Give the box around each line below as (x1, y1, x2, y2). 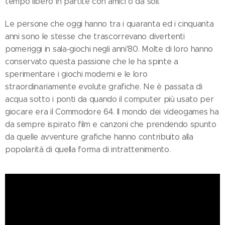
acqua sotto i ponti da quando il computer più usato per (5, 94, 214, 104)
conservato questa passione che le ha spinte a (5, 57, 178, 66)
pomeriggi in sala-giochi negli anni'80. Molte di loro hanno (5, 44, 213, 54)
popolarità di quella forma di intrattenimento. (5, 145, 171, 154)
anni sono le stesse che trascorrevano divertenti (5, 32, 185, 41)
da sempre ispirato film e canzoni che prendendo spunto (5, 120, 216, 129)
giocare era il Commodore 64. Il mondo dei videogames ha (5, 107, 219, 117)
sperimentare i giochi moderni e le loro (5, 69, 148, 79)
